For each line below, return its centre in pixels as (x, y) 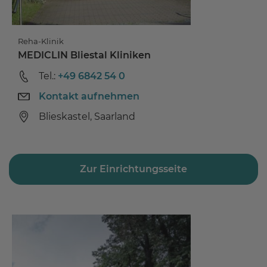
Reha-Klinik (41, 41)
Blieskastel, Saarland (87, 116)
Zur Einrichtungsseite (133, 169)
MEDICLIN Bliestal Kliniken (84, 55)
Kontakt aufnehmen (89, 96)
